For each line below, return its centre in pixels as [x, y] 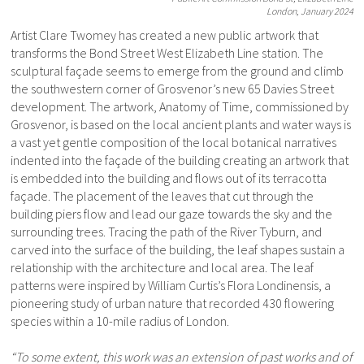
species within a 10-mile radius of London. [120, 321]
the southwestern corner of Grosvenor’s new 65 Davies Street [172, 89]
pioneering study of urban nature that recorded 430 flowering [172, 303]
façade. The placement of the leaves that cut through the [162, 196]
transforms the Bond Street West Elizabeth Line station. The [167, 53]
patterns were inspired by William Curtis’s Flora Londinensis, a [171, 286]
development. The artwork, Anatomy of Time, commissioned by [180, 107]
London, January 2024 [310, 11]
